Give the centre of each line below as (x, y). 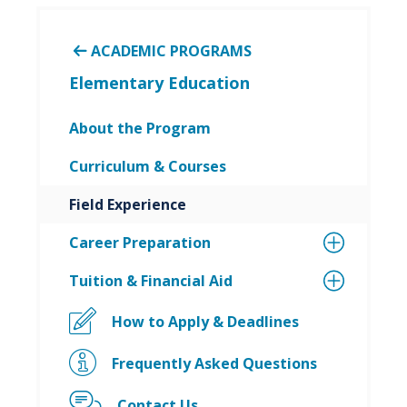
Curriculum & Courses (148, 166)
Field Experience (128, 204)
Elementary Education (159, 82)
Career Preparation (140, 242)
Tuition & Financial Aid (151, 280)
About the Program (140, 128)
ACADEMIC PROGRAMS (171, 50)
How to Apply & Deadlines (205, 321)
